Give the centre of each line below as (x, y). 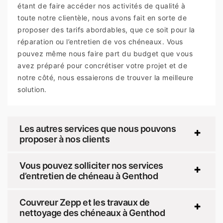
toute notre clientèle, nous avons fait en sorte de (102, 18)
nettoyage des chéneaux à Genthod (92, 213)
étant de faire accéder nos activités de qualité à (102, 6)
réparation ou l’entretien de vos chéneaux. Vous (100, 42)
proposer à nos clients (64, 139)
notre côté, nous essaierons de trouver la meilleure (106, 78)
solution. (32, 90)
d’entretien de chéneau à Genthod (89, 176)
